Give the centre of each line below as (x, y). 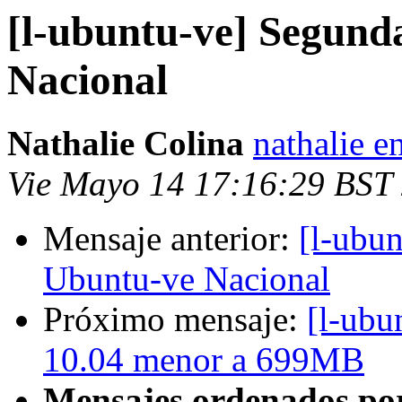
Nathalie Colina (126, 144)
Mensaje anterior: (171, 239)
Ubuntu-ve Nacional (187, 279)
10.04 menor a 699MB (204, 360)
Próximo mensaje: (175, 319)
